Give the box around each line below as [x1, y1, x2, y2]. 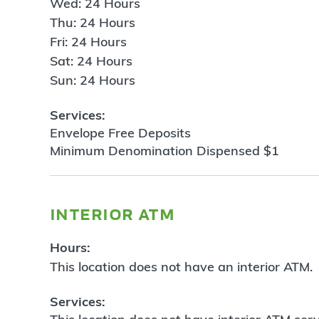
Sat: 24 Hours [50, 53, 132, 70]
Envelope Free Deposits [50, 124, 194, 141]
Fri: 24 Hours [50, 33, 127, 51]
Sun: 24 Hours [50, 72, 135, 89]
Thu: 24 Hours [50, 14, 135, 31]
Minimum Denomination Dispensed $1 [50, 142, 283, 159]
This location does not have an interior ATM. [50, 258, 313, 276]
